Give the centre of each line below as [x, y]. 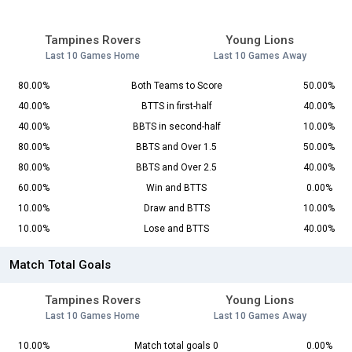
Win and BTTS [176, 188]
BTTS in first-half [176, 106]
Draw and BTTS [176, 209]
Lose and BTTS [176, 229]
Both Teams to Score [176, 86]
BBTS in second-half [176, 127]
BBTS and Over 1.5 [176, 147]
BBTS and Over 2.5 [176, 168]
